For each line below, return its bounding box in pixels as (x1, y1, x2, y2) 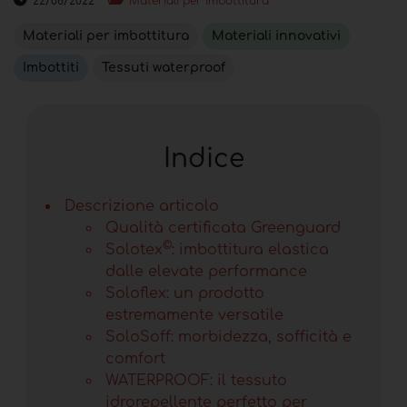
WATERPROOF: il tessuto (105, 372, 287, 389)
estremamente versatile (105, 306, 283, 323)
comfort (105, 350, 165, 367)
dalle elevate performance (105, 263, 307, 280)
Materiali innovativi (212, 28, 341, 43)
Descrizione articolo (65, 197, 219, 214)
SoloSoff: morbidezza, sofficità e (105, 328, 352, 345)
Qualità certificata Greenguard (105, 219, 341, 236)
